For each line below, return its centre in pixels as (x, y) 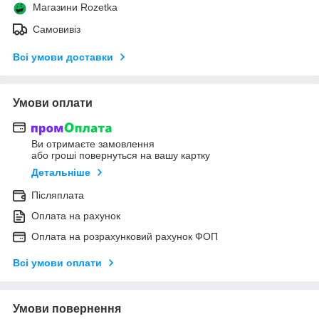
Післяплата (58, 195)
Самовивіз (57, 29)
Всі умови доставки (63, 57)
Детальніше (61, 173)
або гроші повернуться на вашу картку (121, 156)
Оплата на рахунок (76, 216)
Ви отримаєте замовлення (93, 144)
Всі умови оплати (57, 263)
